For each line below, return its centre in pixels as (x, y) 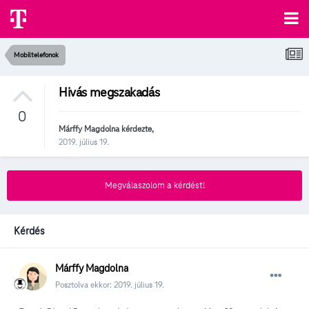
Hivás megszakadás (109, 92)
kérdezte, (137, 129)
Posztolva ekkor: (84, 285)
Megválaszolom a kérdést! (154, 186)
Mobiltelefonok (36, 55)
